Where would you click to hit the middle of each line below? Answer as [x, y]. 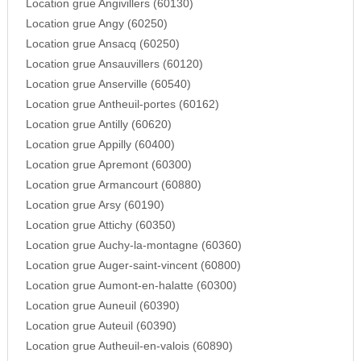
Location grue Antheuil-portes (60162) [122, 105]
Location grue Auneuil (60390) [102, 306]
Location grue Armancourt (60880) [113, 185]
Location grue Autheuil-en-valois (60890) [129, 346]
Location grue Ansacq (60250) [102, 44]
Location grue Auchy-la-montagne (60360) [133, 246]
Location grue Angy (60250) [96, 24]
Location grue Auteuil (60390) [101, 326]
